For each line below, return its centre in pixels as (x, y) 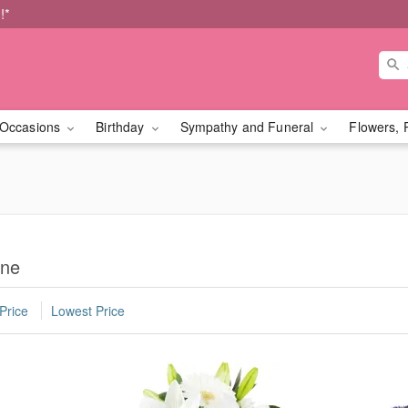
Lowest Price (88, 311)
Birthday (122, 127)
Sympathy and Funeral (249, 127)
